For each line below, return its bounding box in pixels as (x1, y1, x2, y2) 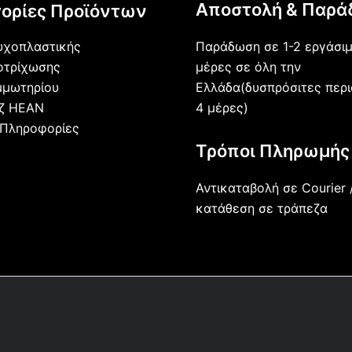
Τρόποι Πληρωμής (196, 141, 350, 161)
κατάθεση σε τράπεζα (196, 200, 328, 216)
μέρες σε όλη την (196, 59, 301, 75)
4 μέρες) (196, 100, 248, 115)
